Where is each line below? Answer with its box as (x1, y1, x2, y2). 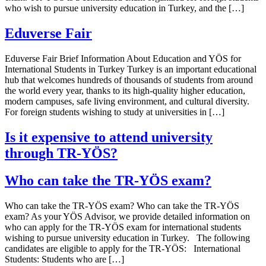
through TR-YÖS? (5, 145, 118, 161)
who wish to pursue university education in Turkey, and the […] (5, 2, 244, 13)
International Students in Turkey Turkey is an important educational (5, 64, 256, 74)
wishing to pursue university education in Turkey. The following (5, 233, 250, 243)
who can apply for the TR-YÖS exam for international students (5, 222, 241, 233)
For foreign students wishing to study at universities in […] (5, 106, 224, 117)
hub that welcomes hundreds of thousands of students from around (5, 74, 253, 85)
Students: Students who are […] (5, 254, 124, 265)
